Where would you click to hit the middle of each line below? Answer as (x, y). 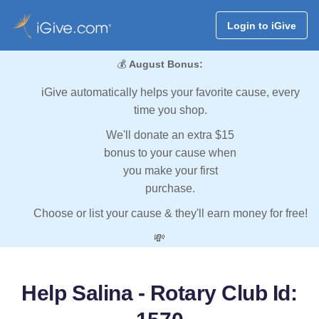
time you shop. (170, 110)
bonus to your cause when (170, 153)
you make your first (170, 171)
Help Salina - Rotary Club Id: (159, 293)
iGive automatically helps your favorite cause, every (170, 93)
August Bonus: (166, 64)
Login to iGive (261, 25)
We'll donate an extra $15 (170, 135)
